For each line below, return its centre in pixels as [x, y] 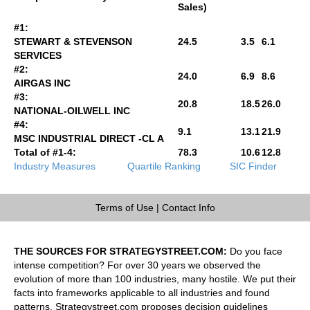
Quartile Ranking [164, 166]
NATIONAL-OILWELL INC [72, 110]
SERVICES [38, 55]
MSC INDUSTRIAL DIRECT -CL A [89, 138]
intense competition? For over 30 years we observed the [137, 265]
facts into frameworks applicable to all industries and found [142, 292]
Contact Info [188, 207]
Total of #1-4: [45, 152]
